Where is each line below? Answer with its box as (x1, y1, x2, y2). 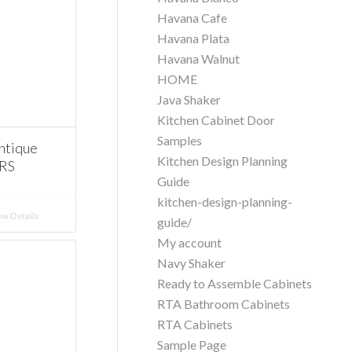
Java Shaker (157, 92, 222, 107)
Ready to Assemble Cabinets (157, 276, 313, 291)
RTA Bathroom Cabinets (157, 296, 291, 311)
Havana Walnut (157, 51, 240, 66)
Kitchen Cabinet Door (157, 112, 276, 127)
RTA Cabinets (157, 317, 233, 332)
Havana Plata (157, 31, 230, 46)
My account (157, 235, 222, 250)
